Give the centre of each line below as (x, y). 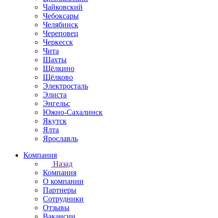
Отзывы (56, 208)
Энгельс (56, 103)
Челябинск (61, 25)
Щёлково (58, 77)
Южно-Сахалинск (73, 112)
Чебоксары (61, 16)
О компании (63, 181)
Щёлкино (59, 68)
